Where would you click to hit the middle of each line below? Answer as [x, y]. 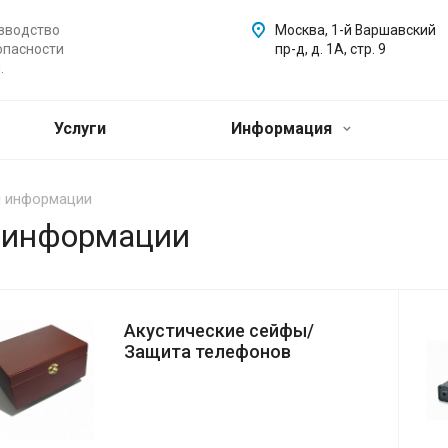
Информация [283, 128]
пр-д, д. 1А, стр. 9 [330, 49]
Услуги [80, 128]
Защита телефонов [207, 352]
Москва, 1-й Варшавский [355, 30]
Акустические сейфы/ [219, 331]
